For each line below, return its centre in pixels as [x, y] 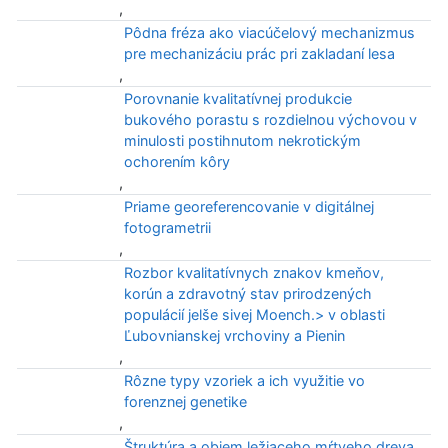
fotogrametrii [167, 227]
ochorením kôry [176, 161]
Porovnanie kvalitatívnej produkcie [237, 98]
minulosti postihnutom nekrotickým [242, 140]
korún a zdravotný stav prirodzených [247, 293]
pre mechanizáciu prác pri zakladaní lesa [259, 53]
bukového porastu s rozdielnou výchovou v [270, 119]
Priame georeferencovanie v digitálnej [248, 206]
